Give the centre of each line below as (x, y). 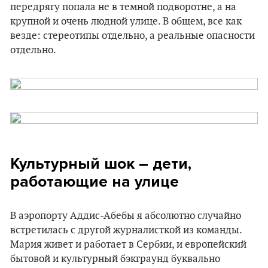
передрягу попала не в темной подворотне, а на (123, 7)
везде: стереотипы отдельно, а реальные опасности (133, 36)
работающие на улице (95, 182)
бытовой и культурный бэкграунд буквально (115, 259)
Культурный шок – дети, (101, 164)
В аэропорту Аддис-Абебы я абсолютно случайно (126, 216)
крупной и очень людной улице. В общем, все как (126, 22)
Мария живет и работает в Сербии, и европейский (128, 245)
